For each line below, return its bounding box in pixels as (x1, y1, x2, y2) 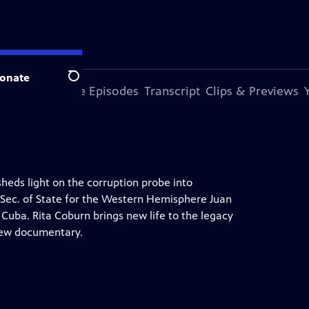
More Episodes (56, 83, 139, 99)
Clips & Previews (206, 83, 299, 99)
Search (68, 77, 101, 90)
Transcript (144, 83, 200, 99)
